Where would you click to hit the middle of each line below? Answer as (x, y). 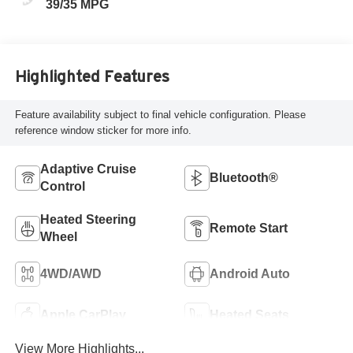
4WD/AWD (71, 273)
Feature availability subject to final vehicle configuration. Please (160, 114)
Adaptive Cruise (88, 169)
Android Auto (250, 273)
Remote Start (249, 228)
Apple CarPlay (83, 314)
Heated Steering (88, 219)
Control (62, 186)
